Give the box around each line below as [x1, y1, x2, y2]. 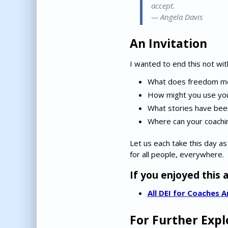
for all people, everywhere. [129, 149, 224, 160]
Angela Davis [160, 12, 203, 22]
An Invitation [129, 35, 207, 52]
